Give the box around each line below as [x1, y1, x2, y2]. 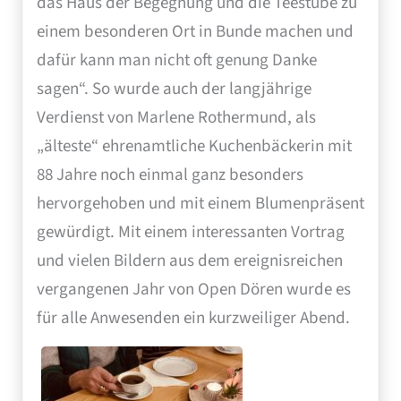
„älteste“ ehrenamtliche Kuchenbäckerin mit [37, 134, 352, 159]
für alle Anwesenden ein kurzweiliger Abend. [37, 306, 350, 331]
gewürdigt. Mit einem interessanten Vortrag [37, 220, 345, 245]
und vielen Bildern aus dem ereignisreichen [37, 249, 343, 274]
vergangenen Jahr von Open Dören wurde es [37, 277, 351, 303]
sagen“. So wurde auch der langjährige [37, 77, 311, 102]
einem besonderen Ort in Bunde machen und [37, 20, 354, 45]
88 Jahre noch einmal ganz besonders [37, 163, 303, 188]
